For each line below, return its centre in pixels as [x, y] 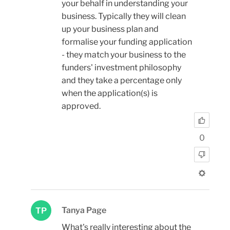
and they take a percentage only [122, 81]
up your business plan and [110, 29]
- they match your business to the [124, 55]
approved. [81, 106]
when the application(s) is [110, 93]
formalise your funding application [127, 42]
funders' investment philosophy [121, 68]
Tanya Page [84, 210]
